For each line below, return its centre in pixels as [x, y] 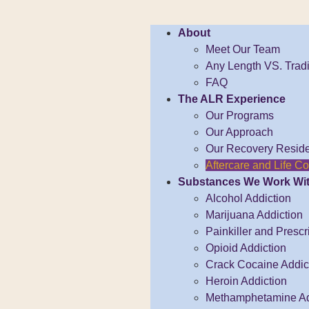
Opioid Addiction [246, 248]
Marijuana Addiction [254, 215]
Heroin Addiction [246, 281]
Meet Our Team [243, 49]
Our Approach [239, 132]
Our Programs [240, 116]
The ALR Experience [232, 99]
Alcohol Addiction [248, 198]
